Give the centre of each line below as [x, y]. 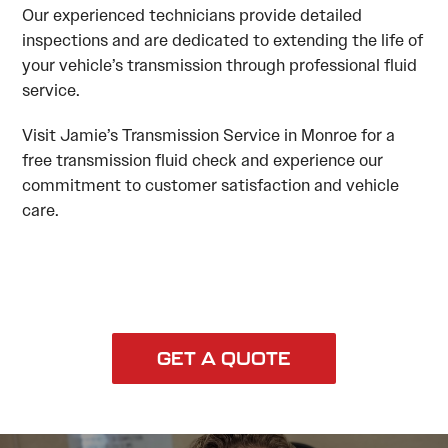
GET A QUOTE [224, 358]
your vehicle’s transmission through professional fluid [220, 64]
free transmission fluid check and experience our [203, 159]
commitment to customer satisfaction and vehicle [211, 184]
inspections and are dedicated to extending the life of [223, 39]
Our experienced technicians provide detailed [192, 14]
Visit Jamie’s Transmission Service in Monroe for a [209, 134]
